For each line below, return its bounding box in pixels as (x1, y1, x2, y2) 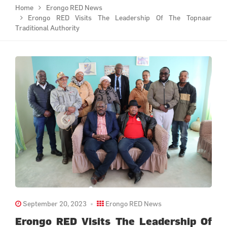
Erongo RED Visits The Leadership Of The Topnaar (28, 13, 212, 22)
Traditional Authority (15, 23, 80, 32)
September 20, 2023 (21, 199, 87, 208)
